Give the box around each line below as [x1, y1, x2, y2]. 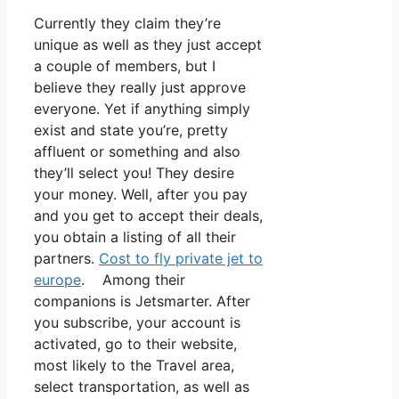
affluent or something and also [34, 142, 240, 160]
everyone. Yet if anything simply [34, 99, 250, 118]
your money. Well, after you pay [34, 184, 248, 203]
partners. [34, 248, 99, 267]
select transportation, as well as [34, 377, 249, 395]
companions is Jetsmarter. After [34, 291, 250, 310]
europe [34, 270, 81, 289]
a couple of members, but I [34, 56, 216, 75]
